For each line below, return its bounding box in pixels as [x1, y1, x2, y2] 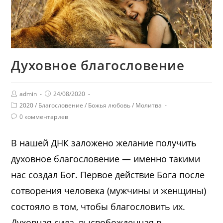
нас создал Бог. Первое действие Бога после [11, 168, 205, 181]
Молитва [135, 101, 162, 110]
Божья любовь [88, 101, 131, 110]
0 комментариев [19, 112, 69, 121]
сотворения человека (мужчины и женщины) [11, 184, 207, 197]
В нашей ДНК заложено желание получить [11, 136, 197, 149]
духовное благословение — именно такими [11, 152, 201, 165]
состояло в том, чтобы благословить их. [11, 200, 186, 213]
